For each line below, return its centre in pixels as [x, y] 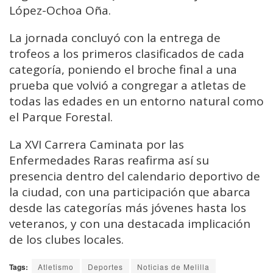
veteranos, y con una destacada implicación [130, 224]
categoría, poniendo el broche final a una [123, 70]
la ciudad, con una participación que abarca [130, 192]
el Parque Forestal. [61, 117]
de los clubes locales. [66, 240]
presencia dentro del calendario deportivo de [135, 176]
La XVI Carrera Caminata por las [97, 145]
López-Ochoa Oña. [60, 11]
